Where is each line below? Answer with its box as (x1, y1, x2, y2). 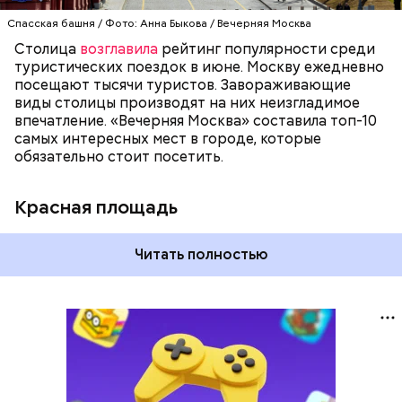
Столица (14, 39, 80, 58)
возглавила (80, 39, 158, 58)
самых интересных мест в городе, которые (14, 129, 321, 148)
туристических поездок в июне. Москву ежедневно (14, 57, 384, 76)
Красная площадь (14, 195, 178, 219)
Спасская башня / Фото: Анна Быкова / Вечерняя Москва (7, 16, 311, 31)
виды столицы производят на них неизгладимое (14, 93, 360, 112)
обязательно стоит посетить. (14, 147, 223, 166)
